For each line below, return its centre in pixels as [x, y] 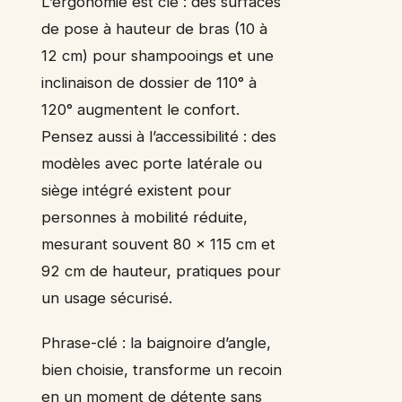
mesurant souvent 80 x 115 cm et [158, 245]
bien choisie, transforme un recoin [162, 370]
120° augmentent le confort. [140, 110]
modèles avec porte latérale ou [152, 164]
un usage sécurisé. [107, 298]
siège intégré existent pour [136, 191]
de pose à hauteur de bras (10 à [154, 29]
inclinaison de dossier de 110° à [149, 83]
